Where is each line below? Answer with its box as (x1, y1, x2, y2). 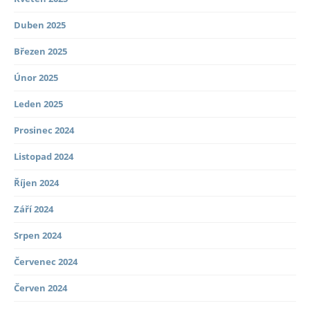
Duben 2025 (14, 19, 66, 32)
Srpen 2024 (14, 229, 62, 242)
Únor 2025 (14, 71, 58, 84)
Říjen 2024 (14, 176, 59, 190)
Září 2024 (14, 203, 53, 216)
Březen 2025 (14, 45, 67, 58)
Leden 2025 (14, 98, 63, 111)
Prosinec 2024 (14, 124, 74, 137)
